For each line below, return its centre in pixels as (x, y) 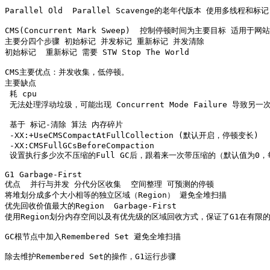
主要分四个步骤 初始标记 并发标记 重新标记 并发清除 (105, 41)
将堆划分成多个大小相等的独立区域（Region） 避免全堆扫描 (118, 195)
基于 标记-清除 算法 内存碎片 (66, 124)
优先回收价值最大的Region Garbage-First (91, 206)
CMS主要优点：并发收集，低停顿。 (67, 72)
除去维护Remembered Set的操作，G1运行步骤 (90, 256)
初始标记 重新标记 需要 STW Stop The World (97, 52)
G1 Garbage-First (43, 174)
